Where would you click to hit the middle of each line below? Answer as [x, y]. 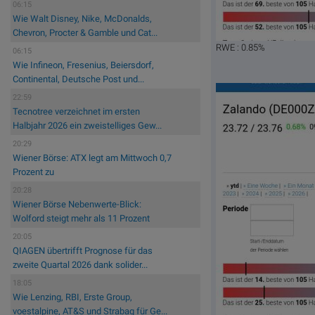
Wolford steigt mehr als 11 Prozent [81, 219]
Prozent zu [33, 172]
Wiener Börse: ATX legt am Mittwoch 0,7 [92, 158]
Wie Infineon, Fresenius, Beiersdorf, [83, 65]
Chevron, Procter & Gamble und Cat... [85, 33]
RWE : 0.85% [241, 48]
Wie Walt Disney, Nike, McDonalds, [82, 19]
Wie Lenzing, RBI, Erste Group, [72, 297]
